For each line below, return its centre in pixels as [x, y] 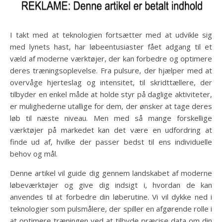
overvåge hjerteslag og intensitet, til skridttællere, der [111, 82]
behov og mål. [34, 154]
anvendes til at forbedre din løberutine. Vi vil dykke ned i [111, 197]
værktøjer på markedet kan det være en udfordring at [111, 130]
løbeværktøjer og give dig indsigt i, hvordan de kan [111, 185]
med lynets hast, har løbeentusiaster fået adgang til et [111, 47]
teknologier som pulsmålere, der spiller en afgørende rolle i [111, 209]
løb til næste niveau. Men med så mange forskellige [111, 118]
